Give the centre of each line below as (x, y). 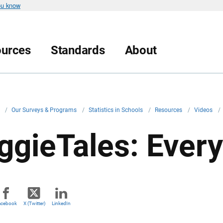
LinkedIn (61, 203)
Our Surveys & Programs (45, 110)
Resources (169, 110)
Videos (204, 110)
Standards (78, 50)
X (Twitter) (34, 203)
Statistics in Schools (116, 110)
